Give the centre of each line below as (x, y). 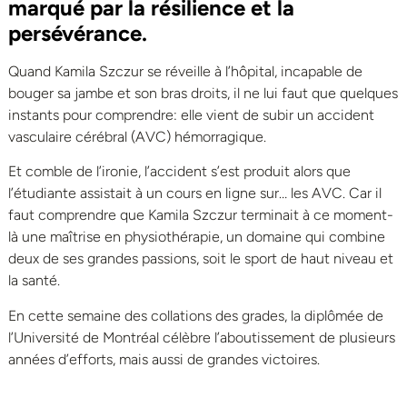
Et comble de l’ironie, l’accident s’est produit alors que (179, 172)
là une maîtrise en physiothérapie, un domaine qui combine (197, 237)
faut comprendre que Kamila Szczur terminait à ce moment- (201, 215)
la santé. (34, 281)
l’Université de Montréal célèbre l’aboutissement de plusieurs (202, 337)
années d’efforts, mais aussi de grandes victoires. (164, 359)
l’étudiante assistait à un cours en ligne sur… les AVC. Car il (195, 194)
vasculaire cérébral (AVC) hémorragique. (137, 136)
